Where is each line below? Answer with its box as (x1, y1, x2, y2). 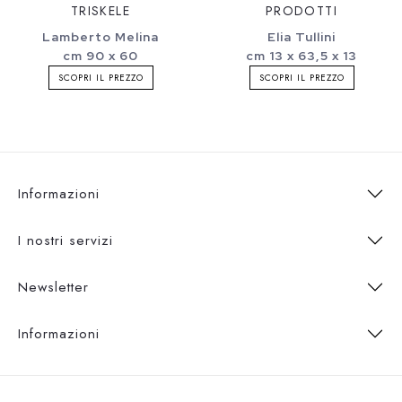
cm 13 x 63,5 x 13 (246, 47, 357, 64)
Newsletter (18, 276, 89, 297)
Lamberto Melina (42, 28, 159, 45)
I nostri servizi (18, 230, 113, 250)
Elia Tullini (267, 28, 336, 45)
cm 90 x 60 (63, 47, 138, 64)
